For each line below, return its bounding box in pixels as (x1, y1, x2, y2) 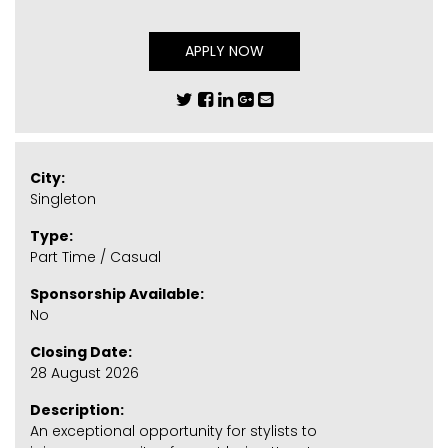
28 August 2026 (30, 362, 139, 383)
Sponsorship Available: (30, 283, 204, 304)
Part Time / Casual (30, 246, 161, 267)
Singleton (30, 188, 96, 209)
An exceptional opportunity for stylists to (30, 420, 317, 441)
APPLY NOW (184, 40, 264, 61)
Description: (30, 399, 124, 420)
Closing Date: (30, 341, 132, 362)
